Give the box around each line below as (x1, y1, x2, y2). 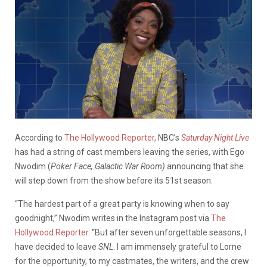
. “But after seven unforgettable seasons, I (88, 227, 246, 237)
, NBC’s (154, 132, 179, 142)
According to (15, 132, 64, 142)
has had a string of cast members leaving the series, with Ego (15, 147, 244, 157)
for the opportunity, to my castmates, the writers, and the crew (15, 256, 249, 266)
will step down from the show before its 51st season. (15, 175, 213, 185)
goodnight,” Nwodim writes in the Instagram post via (15, 213, 211, 223)
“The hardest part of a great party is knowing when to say (15, 198, 229, 209)
